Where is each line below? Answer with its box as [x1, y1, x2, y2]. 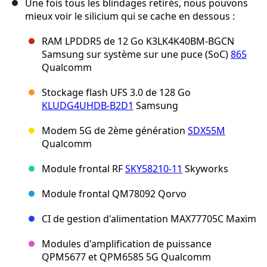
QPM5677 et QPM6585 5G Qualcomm [42, 250, 211, 264]
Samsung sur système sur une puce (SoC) [42, 48, 231, 61]
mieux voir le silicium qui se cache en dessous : [25, 10, 235, 23]
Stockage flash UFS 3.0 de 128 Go [42, 86, 191, 100]
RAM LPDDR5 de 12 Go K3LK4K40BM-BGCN [42, 35, 234, 48]
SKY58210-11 [125, 162, 182, 176]
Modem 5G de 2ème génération [42, 124, 188, 138]
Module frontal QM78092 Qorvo [42, 187, 187, 201]
